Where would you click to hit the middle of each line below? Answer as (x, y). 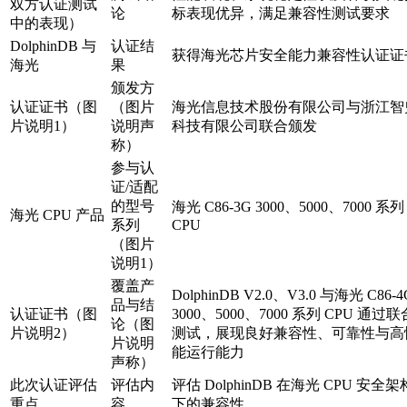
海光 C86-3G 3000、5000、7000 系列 (288, 207)
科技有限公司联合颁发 (244, 126)
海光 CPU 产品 (57, 215)
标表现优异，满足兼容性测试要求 (281, 14)
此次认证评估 (54, 385)
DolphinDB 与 (53, 46)
